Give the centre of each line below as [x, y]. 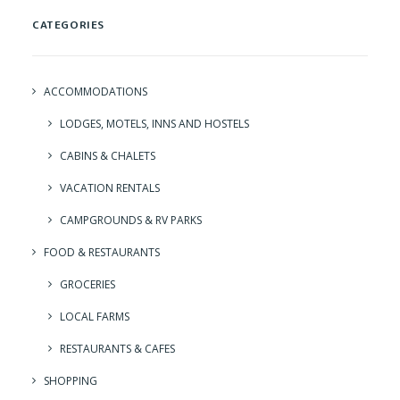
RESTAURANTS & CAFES [117, 349]
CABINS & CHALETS [108, 156]
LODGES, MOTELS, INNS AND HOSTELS [154, 124]
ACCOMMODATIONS [96, 92]
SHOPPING [71, 381]
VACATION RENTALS [110, 188]
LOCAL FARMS [95, 317]
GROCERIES [87, 285]
